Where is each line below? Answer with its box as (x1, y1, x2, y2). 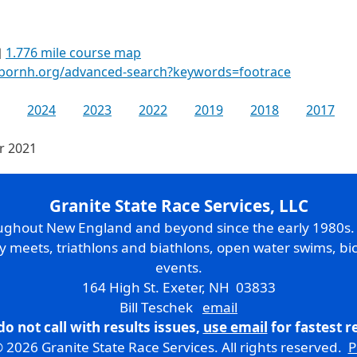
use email (202, 318, 268, 336)
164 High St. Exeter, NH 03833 (81, 278, 276, 296)
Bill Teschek (120, 298, 202, 316)
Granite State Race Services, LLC (49, 194, 308, 217)
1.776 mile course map (6, 44, 141, 61)
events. (155, 258, 202, 277)
